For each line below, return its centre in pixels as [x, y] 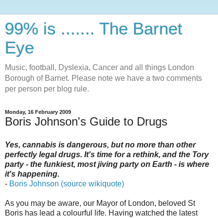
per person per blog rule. [47, 89]
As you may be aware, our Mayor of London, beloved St [100, 203]
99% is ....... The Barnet [94, 29]
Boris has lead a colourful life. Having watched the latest [101, 213]
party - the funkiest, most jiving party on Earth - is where [107, 164]
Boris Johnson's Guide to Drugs [86, 121]
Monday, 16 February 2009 [38, 112]
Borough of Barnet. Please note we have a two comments [103, 78]
